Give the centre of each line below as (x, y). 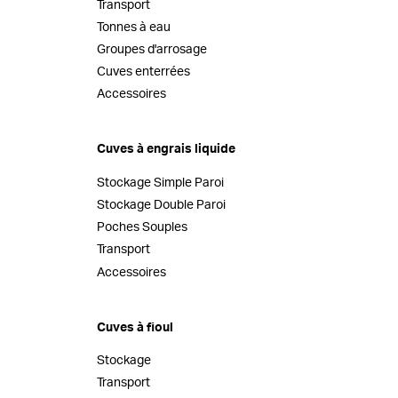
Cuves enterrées (144, 72)
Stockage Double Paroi (162, 206)
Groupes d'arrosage (152, 49)
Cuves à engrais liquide (167, 150)
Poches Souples (143, 228)
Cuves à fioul (135, 327)
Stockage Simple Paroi (161, 183)
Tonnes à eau (134, 27)
